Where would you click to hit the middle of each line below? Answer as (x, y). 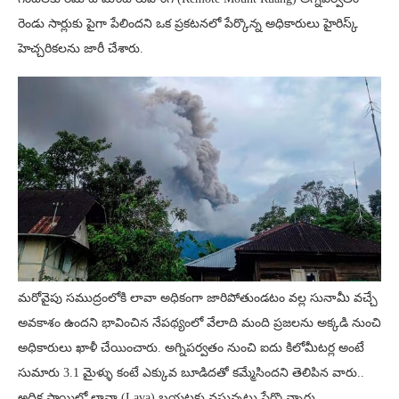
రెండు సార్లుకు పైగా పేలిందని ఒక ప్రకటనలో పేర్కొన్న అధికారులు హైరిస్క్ (188, 23)
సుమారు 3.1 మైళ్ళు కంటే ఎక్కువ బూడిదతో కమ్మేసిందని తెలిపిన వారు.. (191, 372)
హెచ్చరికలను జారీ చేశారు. (81, 48)
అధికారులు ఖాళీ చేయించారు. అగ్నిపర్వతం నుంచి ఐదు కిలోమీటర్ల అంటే (191, 347)
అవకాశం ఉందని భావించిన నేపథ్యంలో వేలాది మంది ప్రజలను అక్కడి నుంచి (199, 322)
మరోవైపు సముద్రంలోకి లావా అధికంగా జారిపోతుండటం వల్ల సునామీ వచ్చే (198, 297)
